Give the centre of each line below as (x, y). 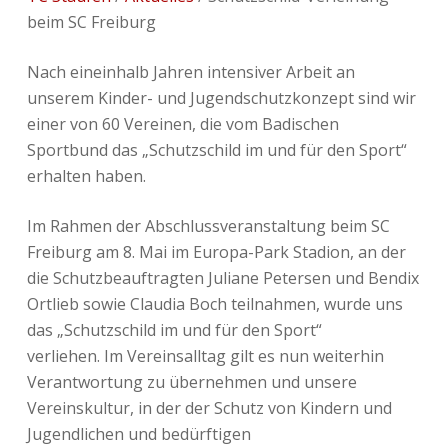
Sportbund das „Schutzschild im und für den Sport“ (216, 150)
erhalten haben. (86, 176)
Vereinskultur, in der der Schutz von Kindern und (209, 408)
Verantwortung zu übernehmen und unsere (191, 382)
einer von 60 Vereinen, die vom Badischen (182, 124)
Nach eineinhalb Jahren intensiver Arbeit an (190, 72)
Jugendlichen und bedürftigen (138, 434)
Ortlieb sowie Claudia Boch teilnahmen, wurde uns (214, 304)
